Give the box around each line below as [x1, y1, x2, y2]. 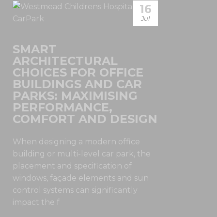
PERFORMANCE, [13, 100, 112, 114]
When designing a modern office [13, 137, 140, 146]
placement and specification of [13, 161, 132, 170]
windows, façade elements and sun [13, 173, 149, 183]
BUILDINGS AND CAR [13, 77, 142, 91]
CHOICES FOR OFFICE [13, 65, 143, 79]
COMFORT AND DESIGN [13, 112, 157, 126]
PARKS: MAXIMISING [13, 89, 138, 103]
